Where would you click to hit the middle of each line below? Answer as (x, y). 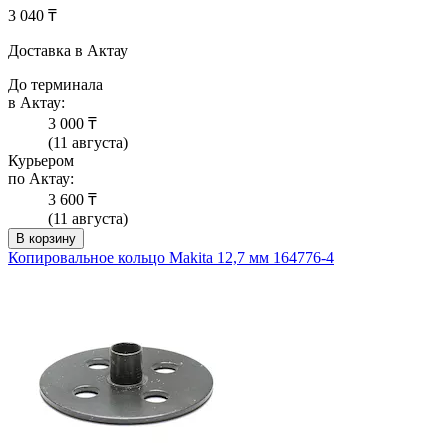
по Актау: (41, 179)
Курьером (41, 161)
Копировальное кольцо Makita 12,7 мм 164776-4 (171, 258)
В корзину (46, 239)
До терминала (55, 85)
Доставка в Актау (68, 51)
